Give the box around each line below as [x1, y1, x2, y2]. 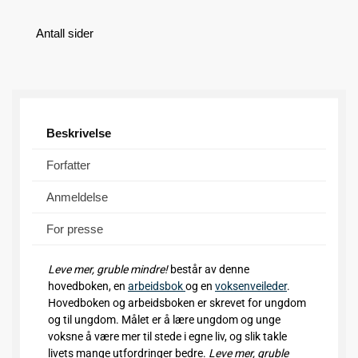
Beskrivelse [46, 126, 111, 141]
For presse [46, 222, 103, 237]
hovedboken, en [48, 280, 128, 293]
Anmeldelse [46, 190, 108, 205]
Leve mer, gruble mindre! [48, 263, 168, 276]
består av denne [168, 263, 249, 276]
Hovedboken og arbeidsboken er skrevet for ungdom [48, 296, 306, 310]
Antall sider [36, 26, 93, 40]
